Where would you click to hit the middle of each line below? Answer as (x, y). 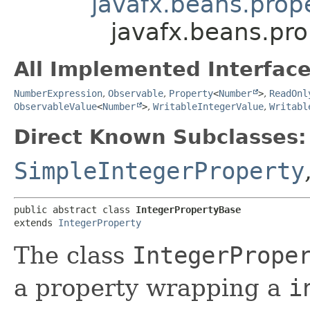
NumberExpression (58, 93)
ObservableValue (55, 106)
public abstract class (75, 209)
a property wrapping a (151, 288)
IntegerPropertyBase (188, 209)
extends (36, 222)
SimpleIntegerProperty (159, 171)
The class (73, 255)
